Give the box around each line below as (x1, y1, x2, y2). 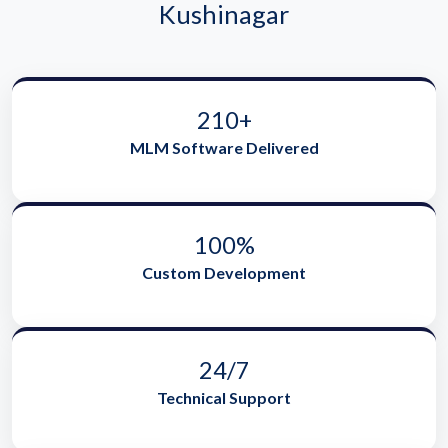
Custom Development (142, 263, 306, 283)
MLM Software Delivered (129, 138, 319, 158)
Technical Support (157, 388, 291, 408)
